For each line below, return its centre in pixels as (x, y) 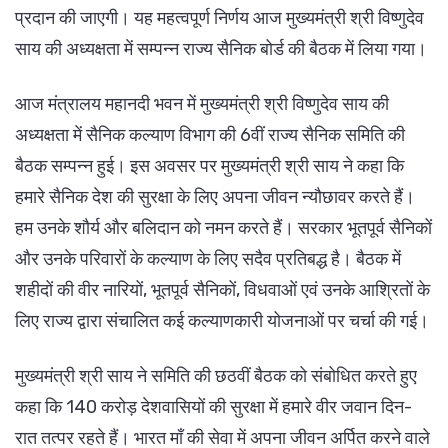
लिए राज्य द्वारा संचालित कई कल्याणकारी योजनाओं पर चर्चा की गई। (222, 320)
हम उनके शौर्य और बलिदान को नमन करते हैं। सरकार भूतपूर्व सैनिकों (223, 227)
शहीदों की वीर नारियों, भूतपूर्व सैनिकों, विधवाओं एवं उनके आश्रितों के (222, 289)
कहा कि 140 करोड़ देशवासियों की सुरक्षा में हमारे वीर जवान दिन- (213, 406)
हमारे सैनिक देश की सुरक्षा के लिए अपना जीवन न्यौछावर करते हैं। (215, 196)
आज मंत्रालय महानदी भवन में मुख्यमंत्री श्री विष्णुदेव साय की (202, 103)
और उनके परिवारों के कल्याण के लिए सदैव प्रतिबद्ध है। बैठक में (208, 258)
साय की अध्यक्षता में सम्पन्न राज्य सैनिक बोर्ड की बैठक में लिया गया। (221, 48)
